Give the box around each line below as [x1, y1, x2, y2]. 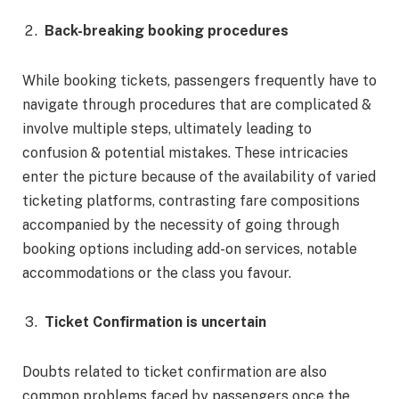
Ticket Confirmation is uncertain [45, 313, 266, 331]
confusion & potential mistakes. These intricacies [22, 143, 348, 161]
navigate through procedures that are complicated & [22, 95, 371, 113]
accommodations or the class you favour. [22, 264, 291, 281]
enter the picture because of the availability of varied [22, 167, 376, 185]
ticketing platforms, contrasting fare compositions [22, 191, 360, 209]
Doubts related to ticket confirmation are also [22, 362, 327, 380]
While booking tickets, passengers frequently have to [22, 71, 377, 89]
